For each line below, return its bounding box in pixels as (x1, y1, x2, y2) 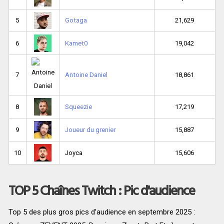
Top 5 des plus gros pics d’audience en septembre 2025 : (8, 207, 195, 217)
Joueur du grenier (64, 126, 115, 134)
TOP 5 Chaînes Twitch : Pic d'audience (8, 180, 194, 200)
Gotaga (64, 16, 87, 24)
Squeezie (64, 103, 92, 111)
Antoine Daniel (64, 71, 107, 79)
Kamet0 (64, 39, 87, 47)
